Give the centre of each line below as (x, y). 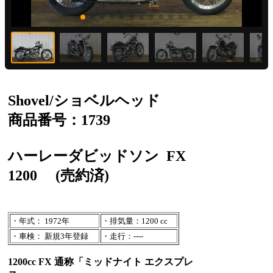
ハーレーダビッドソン (87, 156)
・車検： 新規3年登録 (50, 236)
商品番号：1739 (59, 120)
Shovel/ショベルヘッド (84, 100)
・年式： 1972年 (40, 221)
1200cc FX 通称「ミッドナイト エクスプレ (101, 261)
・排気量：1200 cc (135, 221)
